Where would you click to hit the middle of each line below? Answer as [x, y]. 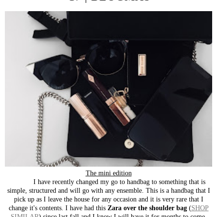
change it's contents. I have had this [58, 208]
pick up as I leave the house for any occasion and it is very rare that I [108, 199]
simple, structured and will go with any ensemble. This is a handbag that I [108, 190]
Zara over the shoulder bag [148, 208]
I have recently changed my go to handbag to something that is [108, 181]
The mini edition [108, 173]
